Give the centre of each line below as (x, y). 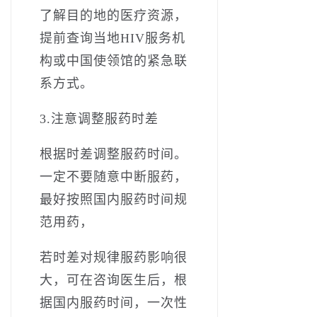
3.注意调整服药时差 (99, 119)
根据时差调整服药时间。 (114, 154)
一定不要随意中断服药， (114, 177)
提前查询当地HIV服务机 (113, 38)
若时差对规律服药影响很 (114, 257)
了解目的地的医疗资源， (114, 15)
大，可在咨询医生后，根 (114, 280)
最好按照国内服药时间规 (114, 199)
